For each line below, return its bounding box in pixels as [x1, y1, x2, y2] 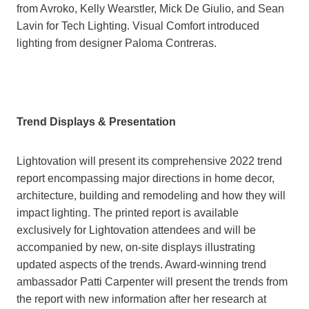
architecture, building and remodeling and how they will [17, 190, 286, 202]
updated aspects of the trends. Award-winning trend [17, 259, 266, 271]
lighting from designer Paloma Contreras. [17, 37, 217, 50]
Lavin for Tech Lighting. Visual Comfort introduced [17, 20, 259, 32]
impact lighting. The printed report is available [17, 207, 239, 219]
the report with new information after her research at [17, 293, 266, 306]
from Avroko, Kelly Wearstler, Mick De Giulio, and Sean [17, 3, 284, 15]
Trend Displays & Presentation [17, 116, 176, 128]
